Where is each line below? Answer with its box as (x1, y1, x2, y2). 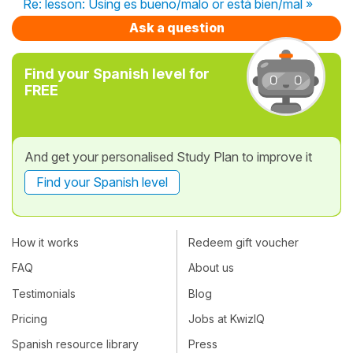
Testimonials (12, 286, 76, 300)
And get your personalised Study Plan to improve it (24, 148, 312, 165)
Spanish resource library (12, 337, 139, 351)
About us (188, 261, 234, 275)
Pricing (12, 312, 47, 326)
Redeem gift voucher (188, 236, 299, 250)
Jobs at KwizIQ (188, 312, 265, 326)
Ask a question (128, 19, 225, 35)
